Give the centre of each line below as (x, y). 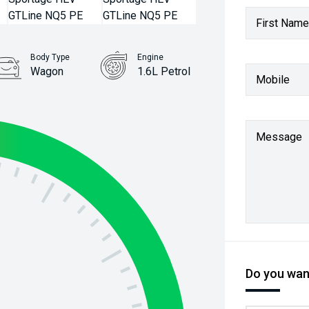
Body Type (50, 57)
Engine (151, 57)
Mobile (273, 79)
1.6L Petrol (164, 71)
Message (279, 137)
